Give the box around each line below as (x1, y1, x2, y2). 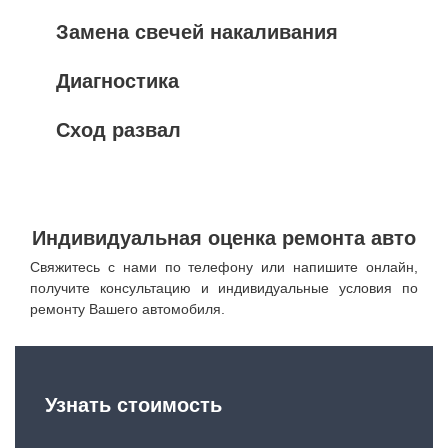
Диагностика (56, 70, 179, 92)
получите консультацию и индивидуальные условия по (30, 280, 418, 296)
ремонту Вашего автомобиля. (30, 301, 225, 317)
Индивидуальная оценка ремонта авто (32, 227, 416, 249)
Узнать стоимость (45, 394, 222, 416)
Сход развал (56, 119, 181, 141)
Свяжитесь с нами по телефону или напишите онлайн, (30, 259, 418, 275)
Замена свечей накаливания (56, 21, 338, 43)
